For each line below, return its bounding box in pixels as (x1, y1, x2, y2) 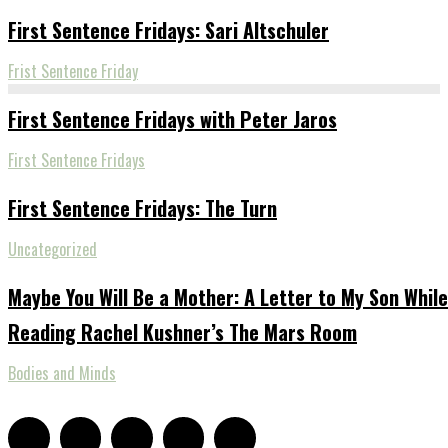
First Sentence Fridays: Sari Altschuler (8, 14, 329, 45)
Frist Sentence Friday (8, 58, 138, 83)
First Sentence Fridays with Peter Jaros (8, 103, 337, 134)
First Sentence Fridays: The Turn (8, 192, 277, 223)
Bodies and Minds (8, 360, 116, 385)
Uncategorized (8, 236, 97, 261)
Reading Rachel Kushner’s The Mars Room (8, 316, 357, 347)
